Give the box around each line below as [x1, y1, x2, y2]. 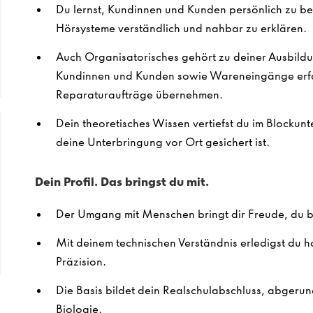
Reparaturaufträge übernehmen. [55, 87, 223, 101]
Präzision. [55, 254, 106, 268]
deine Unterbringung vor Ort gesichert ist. [55, 135, 270, 149]
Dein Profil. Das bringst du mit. [34, 175, 209, 189]
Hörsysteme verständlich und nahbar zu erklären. [55, 21, 307, 35]
